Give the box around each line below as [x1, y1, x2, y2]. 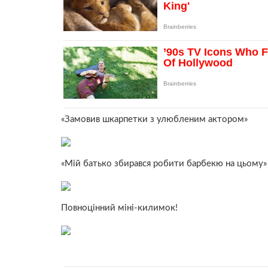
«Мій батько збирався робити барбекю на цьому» [61, 159, 267, 168]
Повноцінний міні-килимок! [61, 203, 178, 212]
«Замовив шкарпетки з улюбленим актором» [61, 114, 248, 124]
